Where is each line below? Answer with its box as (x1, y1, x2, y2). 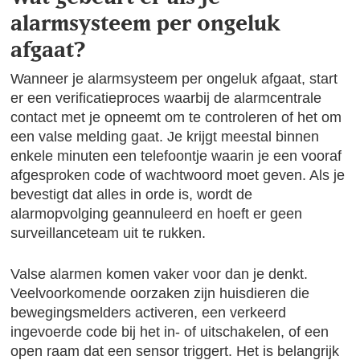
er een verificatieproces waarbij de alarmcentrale (10, 90, 322, 106)
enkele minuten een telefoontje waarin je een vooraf (10, 148, 342, 164)
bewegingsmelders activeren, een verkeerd (10, 305, 287, 321)
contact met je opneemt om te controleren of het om (10, 109, 342, 125)
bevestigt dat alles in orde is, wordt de (10, 186, 253, 202)
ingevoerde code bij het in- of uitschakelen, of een (10, 324, 329, 340)
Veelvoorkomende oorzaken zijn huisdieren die (10, 285, 310, 301)
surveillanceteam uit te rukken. (10, 225, 207, 241)
